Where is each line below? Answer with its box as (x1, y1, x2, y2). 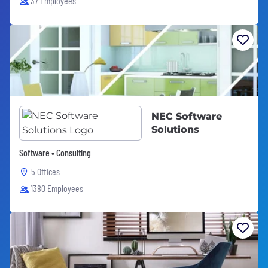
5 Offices (31, 166, 60, 177)
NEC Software (151, 111, 223, 122)
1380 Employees (31, 182, 83, 194)
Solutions (151, 124, 200, 135)
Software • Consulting (19, 147, 91, 158)
